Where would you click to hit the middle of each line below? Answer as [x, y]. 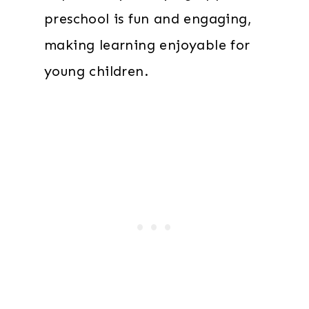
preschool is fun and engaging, [148, 19]
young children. [96, 71]
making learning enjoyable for [147, 45]
